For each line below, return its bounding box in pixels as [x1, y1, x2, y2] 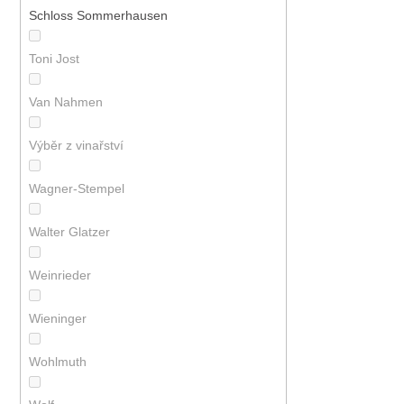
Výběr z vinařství [28, 138, 127, 153]
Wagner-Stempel [28, 181, 128, 197]
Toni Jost [28, 51, 83, 67]
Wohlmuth [28, 354, 90, 370]
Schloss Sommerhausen [28, 8, 171, 23]
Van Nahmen [28, 95, 106, 110]
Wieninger [28, 311, 90, 326]
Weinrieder [28, 268, 95, 283]
